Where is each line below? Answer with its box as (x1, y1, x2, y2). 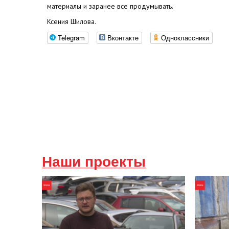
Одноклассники (161, 33, 209, 42)
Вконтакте (107, 33, 139, 42)
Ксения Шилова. (47, 17, 96, 26)
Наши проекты (42, 154, 146, 170)
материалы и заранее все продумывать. (47, 2, 173, 11)
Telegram (58, 33, 85, 42)
